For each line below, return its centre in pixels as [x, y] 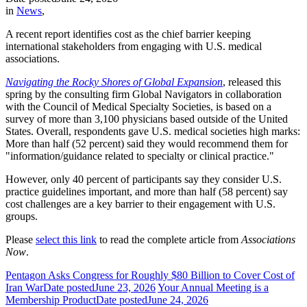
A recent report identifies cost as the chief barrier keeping [128, 34]
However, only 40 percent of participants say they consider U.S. [144, 179]
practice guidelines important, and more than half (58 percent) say [147, 191]
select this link [66, 239]
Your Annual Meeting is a [213, 287]
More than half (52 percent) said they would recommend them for [147, 143]
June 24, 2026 [178, 299]
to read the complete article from [169, 239]
